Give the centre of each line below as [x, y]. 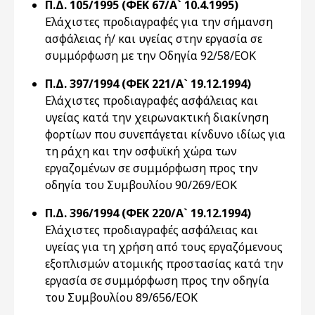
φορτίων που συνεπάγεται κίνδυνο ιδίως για [165, 134]
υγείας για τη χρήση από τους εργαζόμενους [164, 247]
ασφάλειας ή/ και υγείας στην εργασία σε [154, 39]
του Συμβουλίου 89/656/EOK [121, 297]
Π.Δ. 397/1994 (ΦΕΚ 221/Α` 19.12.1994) [148, 84]
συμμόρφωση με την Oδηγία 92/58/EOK [150, 56]
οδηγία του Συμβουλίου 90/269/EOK [141, 185]
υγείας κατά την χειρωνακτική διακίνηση [157, 117]
